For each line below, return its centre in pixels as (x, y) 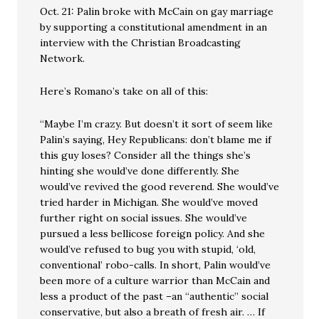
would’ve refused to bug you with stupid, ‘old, (148, 249)
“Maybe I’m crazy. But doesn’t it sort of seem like (157, 124)
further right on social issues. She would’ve (144, 218)
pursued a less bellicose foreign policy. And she (153, 234)
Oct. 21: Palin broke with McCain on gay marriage (157, 11)
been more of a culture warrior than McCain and (155, 281)
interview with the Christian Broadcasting (141, 43)
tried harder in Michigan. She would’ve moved (149, 202)
